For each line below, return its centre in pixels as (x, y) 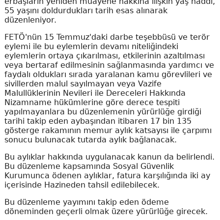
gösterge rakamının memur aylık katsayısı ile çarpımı (108, 130)
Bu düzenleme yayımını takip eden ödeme (86, 202)
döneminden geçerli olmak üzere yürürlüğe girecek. (106, 211)
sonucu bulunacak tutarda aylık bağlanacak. (90, 140)
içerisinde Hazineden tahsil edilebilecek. (82, 185)
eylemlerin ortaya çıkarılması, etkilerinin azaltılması (104, 56)
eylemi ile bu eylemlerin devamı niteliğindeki (91, 46)
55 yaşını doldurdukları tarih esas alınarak (86, 11)
